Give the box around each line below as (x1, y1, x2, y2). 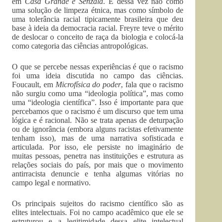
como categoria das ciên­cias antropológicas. (12, 42, 148, 50)
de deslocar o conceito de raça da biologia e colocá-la (12, 33, 184, 41)
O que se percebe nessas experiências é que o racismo (12, 62, 184, 71)
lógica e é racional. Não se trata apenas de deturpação (12, 116, 184, 124)
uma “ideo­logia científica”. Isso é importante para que (12, 98, 184, 107)
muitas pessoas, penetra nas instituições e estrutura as (12, 152, 184, 160)
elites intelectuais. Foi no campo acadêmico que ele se (12, 208, 184, 217)
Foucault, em (12, 80, 55, 89)
